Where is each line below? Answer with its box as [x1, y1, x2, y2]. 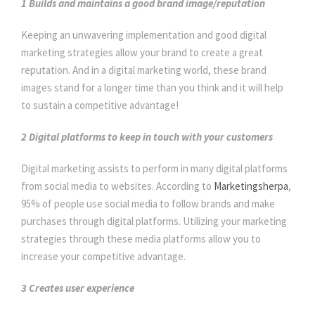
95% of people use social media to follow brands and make [21, 197, 275, 211]
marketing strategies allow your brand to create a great [21, 46, 263, 60]
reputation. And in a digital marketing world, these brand [21, 63, 266, 77]
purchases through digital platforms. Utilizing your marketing [21, 214, 287, 229]
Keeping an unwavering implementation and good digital [21, 28, 266, 42]
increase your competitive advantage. [21, 250, 188, 264]
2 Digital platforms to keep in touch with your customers [21, 130, 273, 144]
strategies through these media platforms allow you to [21, 232, 261, 246]
